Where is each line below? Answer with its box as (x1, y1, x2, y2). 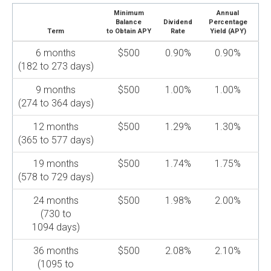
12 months (33, 121, 79, 132)
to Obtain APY (106, 27, 151, 35)
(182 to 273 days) (18, 60, 94, 72)
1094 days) (31, 221, 80, 233)
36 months (33, 245, 79, 256)
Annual (217, 9, 239, 17)
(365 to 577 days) (18, 134, 94, 146)
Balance (116, 18, 142, 26)
